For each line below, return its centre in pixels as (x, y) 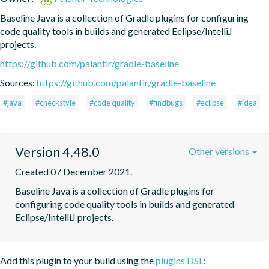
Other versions (220, 151)
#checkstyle (56, 102)
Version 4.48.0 (57, 151)
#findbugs (166, 102)
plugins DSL (180, 260)
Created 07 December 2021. (74, 171)
